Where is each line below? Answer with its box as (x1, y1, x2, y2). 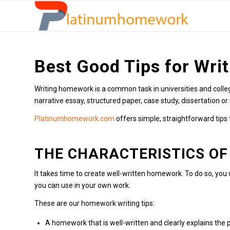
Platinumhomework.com (34, 114, 114, 123)
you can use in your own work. (34, 181, 130, 189)
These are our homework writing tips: (34, 199, 155, 207)
